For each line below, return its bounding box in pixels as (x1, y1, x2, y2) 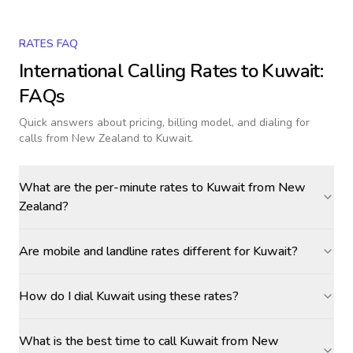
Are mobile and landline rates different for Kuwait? (19, 243, 298, 260)
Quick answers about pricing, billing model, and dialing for (19, 115, 310, 130)
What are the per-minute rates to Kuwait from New (19, 179, 306, 196)
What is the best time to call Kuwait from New (19, 333, 279, 350)
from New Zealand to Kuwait (46, 131, 191, 146)
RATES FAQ (19, 36, 78, 51)
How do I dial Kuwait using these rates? (19, 288, 239, 305)
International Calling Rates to (19, 58, 262, 84)
